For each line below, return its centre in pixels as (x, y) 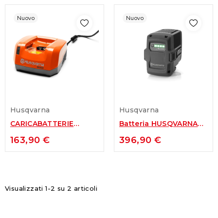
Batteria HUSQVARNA (159, 124)
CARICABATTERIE (42, 124)
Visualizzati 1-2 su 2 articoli (51, 188)
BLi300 (132, 134)
